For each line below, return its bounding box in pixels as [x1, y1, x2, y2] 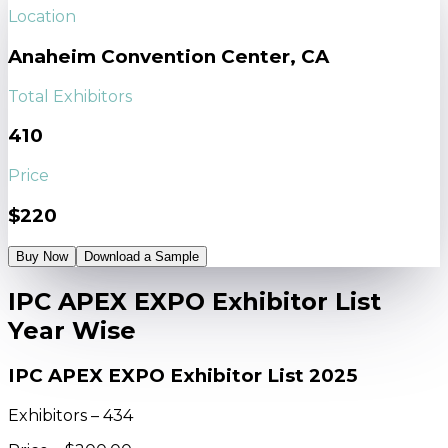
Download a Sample [84, 248, 199, 264]
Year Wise [8, 315, 136, 345]
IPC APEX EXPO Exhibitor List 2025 [8, 364, 357, 388]
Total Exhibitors [8, 86, 132, 106]
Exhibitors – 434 [8, 406, 133, 426]
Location [8, 7, 76, 27]
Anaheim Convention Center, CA [8, 45, 329, 69]
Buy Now [16, 248, 68, 264]
